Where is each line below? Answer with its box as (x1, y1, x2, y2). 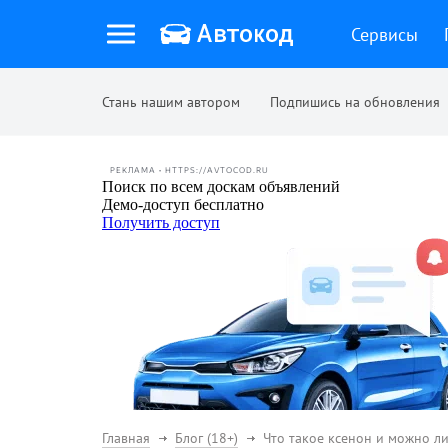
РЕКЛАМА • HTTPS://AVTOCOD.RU (110, 165, 269, 175)
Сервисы (351, 22, 418, 46)
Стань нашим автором (102, 93, 240, 111)
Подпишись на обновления (270, 93, 440, 111)
